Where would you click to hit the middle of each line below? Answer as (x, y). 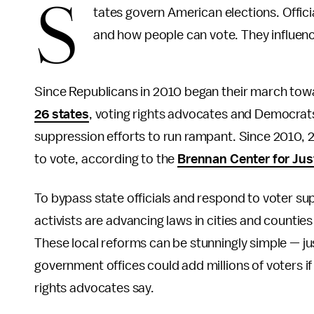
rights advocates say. (94, 288)
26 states (62, 114)
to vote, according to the (106, 159)
